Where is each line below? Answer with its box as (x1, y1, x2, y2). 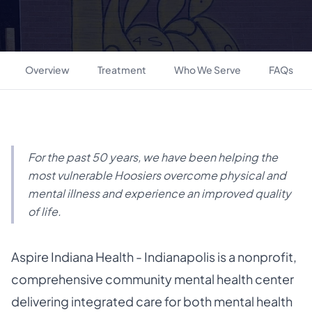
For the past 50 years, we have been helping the (28, 150, 278, 164)
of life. (28, 204, 61, 219)
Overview (25, 63, 70, 76)
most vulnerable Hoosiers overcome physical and (28, 168, 286, 182)
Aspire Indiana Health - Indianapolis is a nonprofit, (11, 249, 297, 265)
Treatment (97, 63, 146, 76)
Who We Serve (174, 63, 241, 76)
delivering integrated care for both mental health (11, 293, 292, 309)
